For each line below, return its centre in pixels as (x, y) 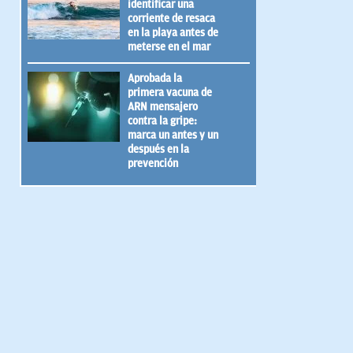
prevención (152, 163)
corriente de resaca (171, 18)
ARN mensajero (162, 106)
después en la (158, 149)
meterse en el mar (169, 46)
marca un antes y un (173, 135)
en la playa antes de (173, 32)
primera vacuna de (169, 92)
